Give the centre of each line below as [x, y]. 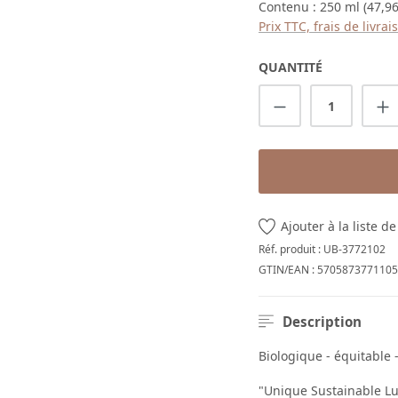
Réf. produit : [291, 249]
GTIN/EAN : [288, 269]
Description [322, 321]
